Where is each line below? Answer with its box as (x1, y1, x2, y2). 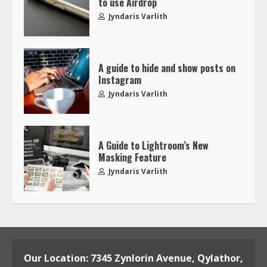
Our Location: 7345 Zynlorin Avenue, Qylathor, (24, 251, 243, 265)
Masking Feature (98, 150, 166, 165)
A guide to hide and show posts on (98, 61, 235, 76)
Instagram (98, 73, 141, 88)
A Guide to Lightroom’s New (98, 138, 209, 153)
